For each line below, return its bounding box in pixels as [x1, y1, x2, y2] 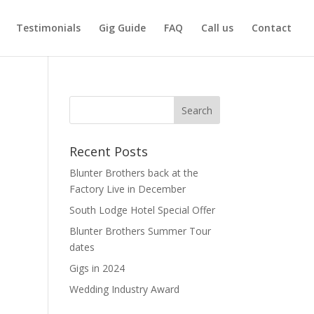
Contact [252, 21, 292, 34]
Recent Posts [69, 143, 148, 160]
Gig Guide [99, 21, 146, 34]
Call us [201, 21, 233, 34]
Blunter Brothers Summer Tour [69, 224, 211, 238]
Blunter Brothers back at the [69, 166, 198, 179]
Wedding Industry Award [69, 282, 179, 296]
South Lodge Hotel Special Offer [69, 203, 215, 217]
